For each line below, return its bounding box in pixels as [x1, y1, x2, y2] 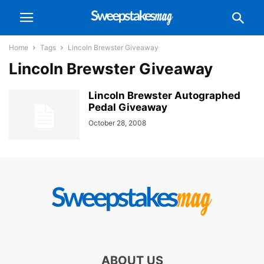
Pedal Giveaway [88, 101, 167, 113]
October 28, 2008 [88, 118, 146, 127]
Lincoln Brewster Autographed [88, 90, 240, 101]
